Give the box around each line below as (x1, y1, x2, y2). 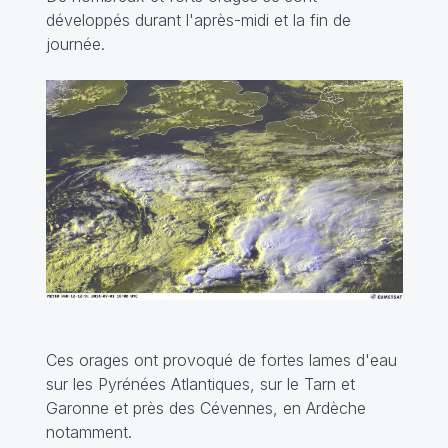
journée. (45, 33, 110, 54)
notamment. (45, 421, 137, 442)
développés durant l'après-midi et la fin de (45, 9, 351, 30)
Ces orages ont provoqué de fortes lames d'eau (45, 349, 397, 370)
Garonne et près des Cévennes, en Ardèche (45, 397, 366, 418)
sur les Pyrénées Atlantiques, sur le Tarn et (45, 373, 355, 394)
